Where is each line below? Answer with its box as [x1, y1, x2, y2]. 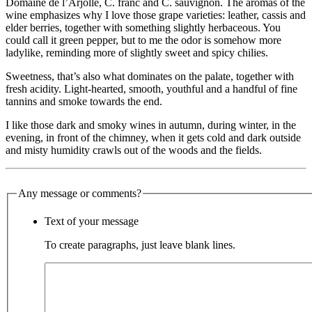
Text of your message [45, 215, 139, 228]
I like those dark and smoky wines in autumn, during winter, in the [6, 119, 296, 132]
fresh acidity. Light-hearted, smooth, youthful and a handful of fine [6, 83, 297, 95]
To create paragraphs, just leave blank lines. [45, 239, 235, 251]
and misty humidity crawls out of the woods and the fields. [6, 144, 262, 157]
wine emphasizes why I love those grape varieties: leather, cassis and [6, 9, 306, 22]
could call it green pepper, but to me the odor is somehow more [6, 34, 281, 47]
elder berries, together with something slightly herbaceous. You [6, 22, 281, 34]
